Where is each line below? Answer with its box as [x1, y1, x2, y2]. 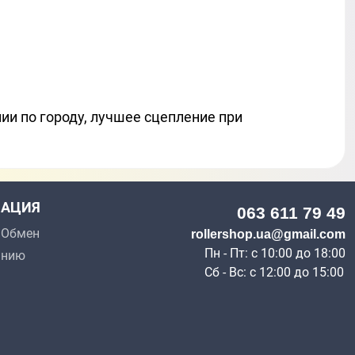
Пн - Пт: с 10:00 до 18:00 [204, 246, 345, 261]
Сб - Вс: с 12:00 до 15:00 [204, 265, 344, 281]
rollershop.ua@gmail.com [191, 227, 345, 242]
